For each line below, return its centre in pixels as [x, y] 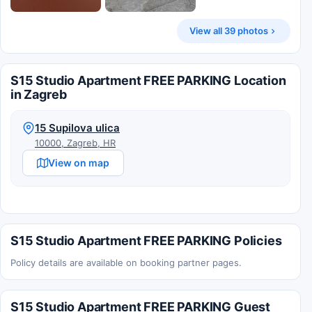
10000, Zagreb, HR [75, 143]
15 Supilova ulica [77, 128]
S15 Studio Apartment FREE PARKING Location [148, 81]
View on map [79, 163]
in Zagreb [39, 95]
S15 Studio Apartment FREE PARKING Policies [146, 241]
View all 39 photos [229, 31]
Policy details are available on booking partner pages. [126, 263]
